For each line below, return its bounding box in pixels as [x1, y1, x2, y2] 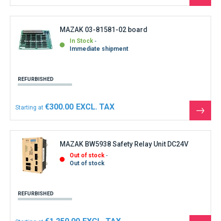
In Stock [70, 37, 93, 45]
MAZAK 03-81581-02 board [60, 26, 147, 34]
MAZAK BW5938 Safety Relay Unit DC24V [60, 140, 188, 148]
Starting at [15, 104, 43, 111]
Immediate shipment [70, 45, 128, 53]
